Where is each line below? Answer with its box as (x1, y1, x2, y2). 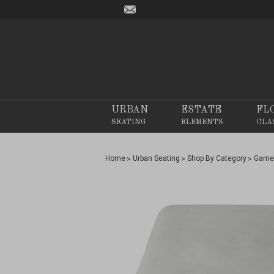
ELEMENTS (181, 119, 223, 127)
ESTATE (181, 105, 221, 116)
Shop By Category (187, 154, 246, 163)
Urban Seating (133, 154, 180, 163)
